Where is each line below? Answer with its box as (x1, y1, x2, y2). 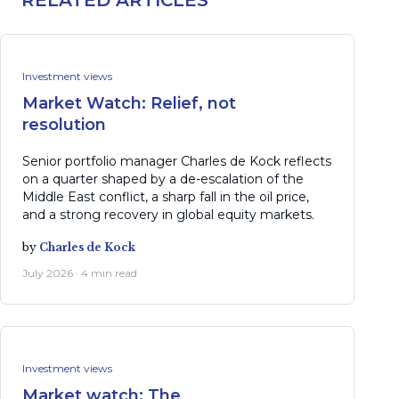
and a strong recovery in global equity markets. (22, 207, 314, 223)
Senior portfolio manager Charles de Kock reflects (22, 153, 331, 169)
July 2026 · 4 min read (22, 265, 137, 280)
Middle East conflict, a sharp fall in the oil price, (22, 189, 309, 205)
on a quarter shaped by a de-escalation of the (22, 171, 304, 187)
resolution (22, 115, 106, 134)
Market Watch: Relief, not (22, 94, 236, 113)
